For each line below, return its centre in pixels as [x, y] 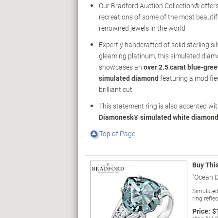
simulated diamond [129, 78]
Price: [201, 211]
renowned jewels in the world [142, 28]
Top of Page [117, 134]
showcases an [121, 67]
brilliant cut [116, 90]
